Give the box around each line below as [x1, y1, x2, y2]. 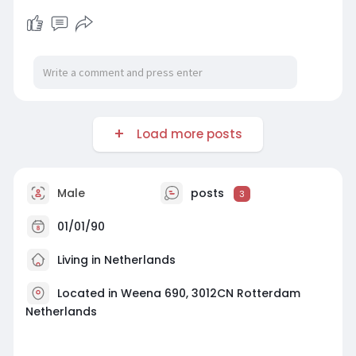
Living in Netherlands [53, 251, 176, 268]
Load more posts [130, 125, 242, 142]
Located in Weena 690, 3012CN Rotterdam [56, 284, 300, 301]
